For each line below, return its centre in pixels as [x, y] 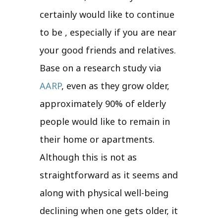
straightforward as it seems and [109, 175]
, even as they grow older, [115, 85]
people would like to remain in [105, 121]
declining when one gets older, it [109, 210]
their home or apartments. [97, 139]
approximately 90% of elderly [103, 103]
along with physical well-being [104, 193]
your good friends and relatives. [108, 50]
